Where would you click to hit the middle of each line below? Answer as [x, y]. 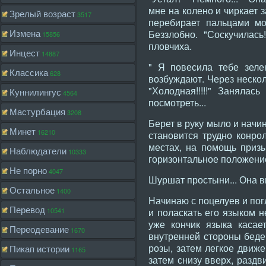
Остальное [32, 190]
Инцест [25, 53]
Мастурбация [37, 111]
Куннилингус [35, 92]
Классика [29, 72]
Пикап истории [39, 248]
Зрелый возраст [42, 13]
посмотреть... [177, 102]
